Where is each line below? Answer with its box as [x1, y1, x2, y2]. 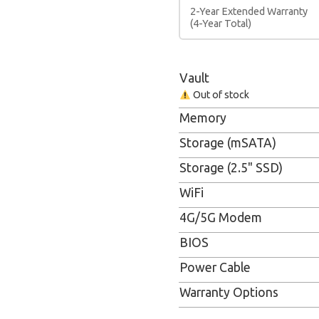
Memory [179, 111, 226, 125]
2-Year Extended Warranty [189, 6, 308, 18]
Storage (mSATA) [179, 136, 276, 150]
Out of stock [190, 89, 249, 101]
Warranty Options [179, 286, 278, 300]
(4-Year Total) [189, 18, 252, 30]
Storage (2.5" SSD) [179, 161, 283, 175]
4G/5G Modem [179, 211, 262, 225]
